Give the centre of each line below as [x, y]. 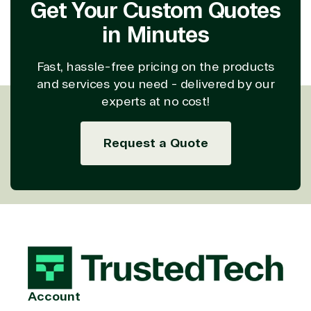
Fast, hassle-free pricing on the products [155, 66]
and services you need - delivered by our [155, 84]
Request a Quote [155, 143]
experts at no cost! [155, 101]
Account [54, 297]
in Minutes [155, 35]
